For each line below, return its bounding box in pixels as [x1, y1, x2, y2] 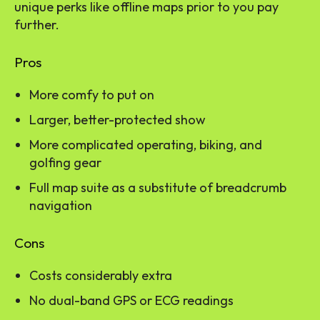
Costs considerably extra [29, 266, 172, 284]
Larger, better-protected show [29, 111, 206, 128]
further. [14, 16, 59, 33]
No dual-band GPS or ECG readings [29, 291, 234, 309]
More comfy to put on [29, 86, 154, 103]
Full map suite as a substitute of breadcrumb [29, 179, 286, 196]
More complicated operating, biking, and [29, 136, 262, 153]
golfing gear [29, 154, 101, 171]
